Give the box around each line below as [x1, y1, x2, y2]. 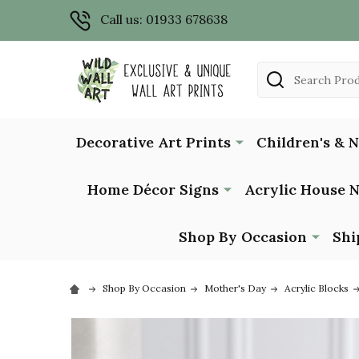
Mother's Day [204, 281, 266, 294]
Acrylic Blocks [284, 281, 349, 294]
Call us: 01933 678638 [100, 11, 228, 27]
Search [257, 63, 300, 79]
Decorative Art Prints [75, 132, 231, 151]
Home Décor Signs [87, 179, 219, 199]
